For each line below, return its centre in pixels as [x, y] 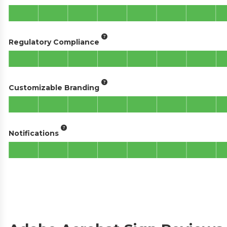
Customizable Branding [54, 87]
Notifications [34, 133]
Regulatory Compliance [54, 42]
